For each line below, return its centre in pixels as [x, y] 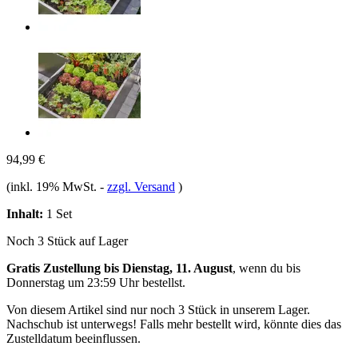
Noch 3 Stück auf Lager [67, 241]
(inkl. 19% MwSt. [53, 186]
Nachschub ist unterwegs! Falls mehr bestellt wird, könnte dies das [174, 324]
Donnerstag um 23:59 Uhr [73, 282]
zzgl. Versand [141, 186]
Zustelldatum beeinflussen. [74, 338]
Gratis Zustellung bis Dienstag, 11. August [119, 268]
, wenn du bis [267, 268]
